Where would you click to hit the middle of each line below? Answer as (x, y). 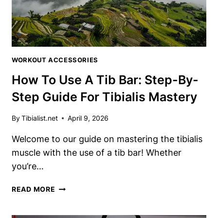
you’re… (28, 166)
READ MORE (34, 189)
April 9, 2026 (88, 118)
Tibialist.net (40, 118)
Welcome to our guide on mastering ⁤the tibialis (107, 139)
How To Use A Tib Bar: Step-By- (105, 80)
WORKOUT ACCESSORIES (55, 60)
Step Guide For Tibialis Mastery (104, 97)
